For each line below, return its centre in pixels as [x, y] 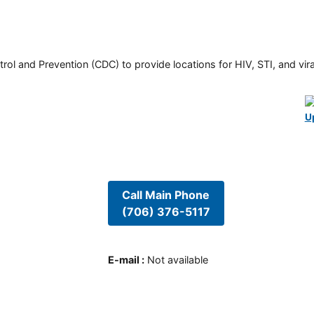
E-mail [123, 260]
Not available [177, 260]
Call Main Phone [166, 194]
